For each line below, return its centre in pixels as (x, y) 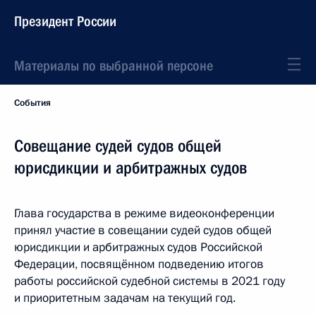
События (32, 103)
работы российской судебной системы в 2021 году (150, 281)
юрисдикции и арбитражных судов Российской (138, 247)
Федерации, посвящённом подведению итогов (139, 264)
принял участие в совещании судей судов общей (143, 230)
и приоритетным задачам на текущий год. (125, 298)
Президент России (65, 21)
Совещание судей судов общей (118, 146)
